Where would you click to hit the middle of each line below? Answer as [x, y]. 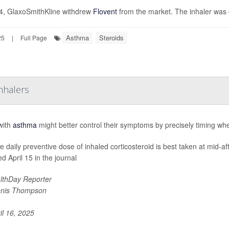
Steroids [111, 38]
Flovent [105, 11]
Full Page [34, 38]
